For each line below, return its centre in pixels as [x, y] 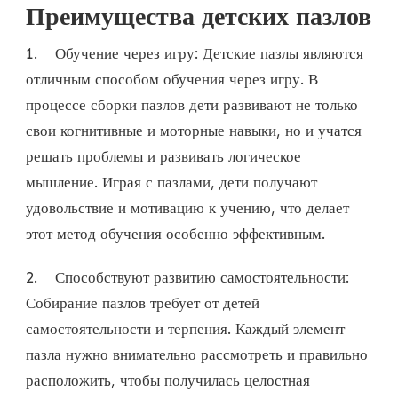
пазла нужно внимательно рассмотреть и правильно [197, 354]
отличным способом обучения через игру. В [172, 79]
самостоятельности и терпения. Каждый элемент [185, 328]
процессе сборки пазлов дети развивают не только [192, 104]
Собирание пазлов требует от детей [143, 302]
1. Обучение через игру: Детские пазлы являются [195, 53]
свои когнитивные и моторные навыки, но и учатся [194, 130]
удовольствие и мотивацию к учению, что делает [187, 207]
